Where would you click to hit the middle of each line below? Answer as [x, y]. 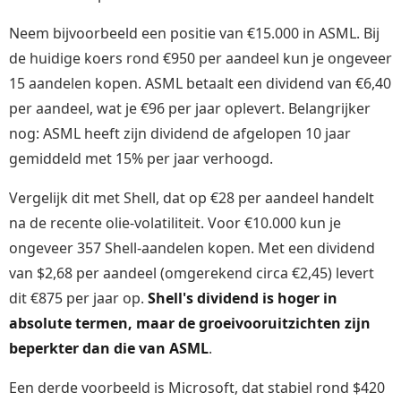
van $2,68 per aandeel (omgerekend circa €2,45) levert [192, 273]
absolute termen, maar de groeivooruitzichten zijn [190, 323]
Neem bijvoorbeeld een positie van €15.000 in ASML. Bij [194, 33]
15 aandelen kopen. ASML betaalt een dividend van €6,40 [200, 83]
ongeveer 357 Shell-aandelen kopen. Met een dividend [192, 247]
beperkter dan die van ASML [109, 348]
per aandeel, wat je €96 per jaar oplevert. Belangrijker [190, 108]
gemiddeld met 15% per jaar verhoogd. [141, 158]
